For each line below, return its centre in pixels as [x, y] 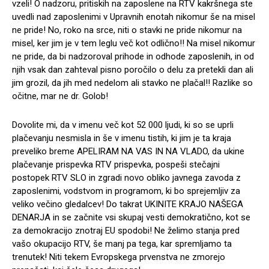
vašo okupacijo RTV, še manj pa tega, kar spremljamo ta [122, 243]
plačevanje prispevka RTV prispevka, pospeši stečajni [116, 164]
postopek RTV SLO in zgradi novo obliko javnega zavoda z [126, 177]
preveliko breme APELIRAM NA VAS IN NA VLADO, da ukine [128, 151]
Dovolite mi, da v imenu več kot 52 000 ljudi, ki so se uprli [123, 125]
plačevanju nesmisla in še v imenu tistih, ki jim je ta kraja [122, 138]
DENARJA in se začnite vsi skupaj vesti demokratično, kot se [131, 217]
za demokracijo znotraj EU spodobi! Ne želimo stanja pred [126, 230]
